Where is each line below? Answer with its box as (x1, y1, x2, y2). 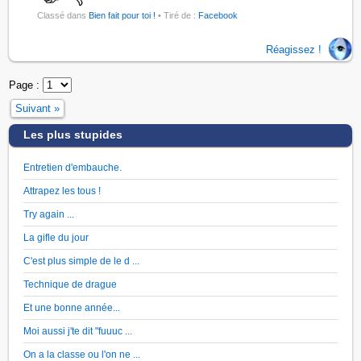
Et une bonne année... (23, 302, 121, 313)
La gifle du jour (23, 232, 89, 243)
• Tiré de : (158, 10, 199, 21)
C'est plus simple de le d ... (23, 255, 140, 267)
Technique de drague (23, 279, 118, 290)
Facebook (198, 10, 239, 21)
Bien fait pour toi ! (89, 10, 156, 21)
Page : (9, 79, 44, 92)
